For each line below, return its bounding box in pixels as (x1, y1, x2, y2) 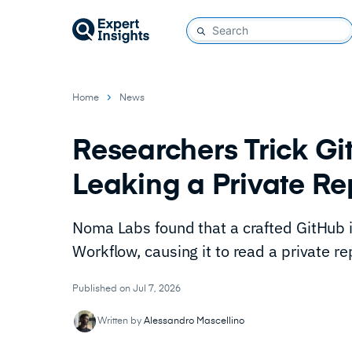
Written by (97, 317, 144, 326)
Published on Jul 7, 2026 (72, 284, 181, 294)
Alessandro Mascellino (144, 317, 244, 326)
